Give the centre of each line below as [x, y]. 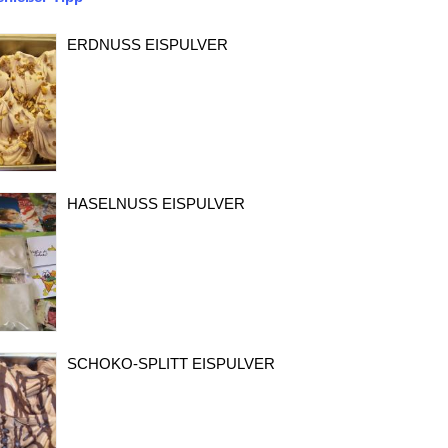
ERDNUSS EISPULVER [142, 45]
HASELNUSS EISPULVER [151, 204]
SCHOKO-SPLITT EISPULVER [171, 363]
